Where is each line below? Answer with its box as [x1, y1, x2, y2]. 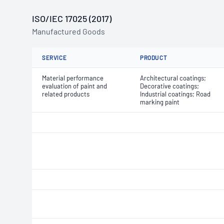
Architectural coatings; [140, 74, 206, 82]
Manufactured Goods [32, 26, 105, 36]
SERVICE [42, 54, 67, 61]
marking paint [140, 98, 179, 106]
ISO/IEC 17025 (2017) [32, 13, 111, 24]
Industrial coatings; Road [140, 90, 210, 98]
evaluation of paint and [42, 82, 107, 90]
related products [42, 90, 89, 98]
